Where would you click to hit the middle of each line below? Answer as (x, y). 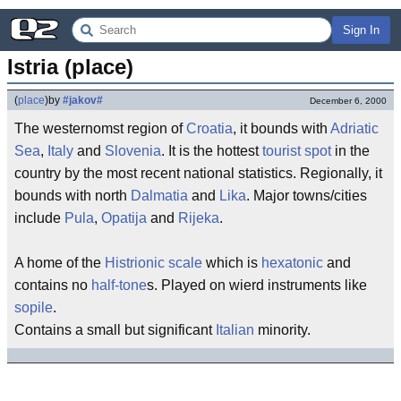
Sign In (361, 30)
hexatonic (292, 263)
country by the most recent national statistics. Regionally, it (198, 173)
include (39, 218)
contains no (53, 285)
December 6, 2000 (348, 101)
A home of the (60, 263)
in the (350, 151)
